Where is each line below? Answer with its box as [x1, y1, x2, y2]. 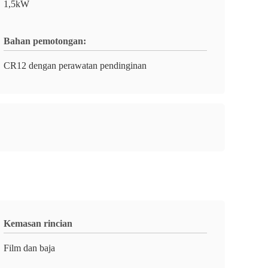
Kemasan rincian [4, 218, 72, 229]
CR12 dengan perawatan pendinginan [4, 60, 147, 71]
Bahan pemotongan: [4, 36, 86, 46]
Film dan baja [4, 243, 55, 253]
